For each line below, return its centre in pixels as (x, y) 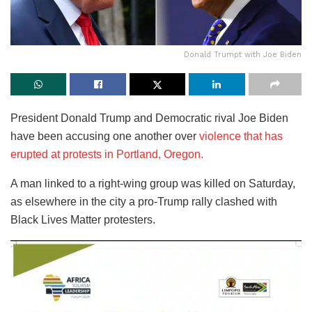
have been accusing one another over (105, 136)
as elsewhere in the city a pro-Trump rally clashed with (144, 201)
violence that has (241, 136)
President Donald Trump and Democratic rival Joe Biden (149, 118)
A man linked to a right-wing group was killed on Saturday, (153, 183)
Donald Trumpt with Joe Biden (243, 54)
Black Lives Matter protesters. (83, 219)
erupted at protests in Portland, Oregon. (107, 154)
